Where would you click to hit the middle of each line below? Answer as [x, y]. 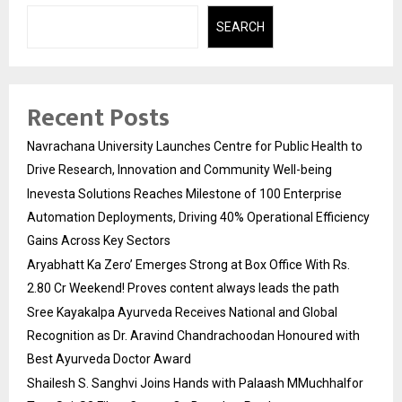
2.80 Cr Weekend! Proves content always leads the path [183, 288]
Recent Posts [98, 118]
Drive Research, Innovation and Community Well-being [179, 170]
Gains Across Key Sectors [99, 241]
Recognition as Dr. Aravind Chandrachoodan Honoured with [193, 336]
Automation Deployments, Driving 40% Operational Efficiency [198, 218]
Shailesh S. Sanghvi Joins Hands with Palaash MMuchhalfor [195, 384]
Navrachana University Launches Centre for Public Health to [195, 147]
